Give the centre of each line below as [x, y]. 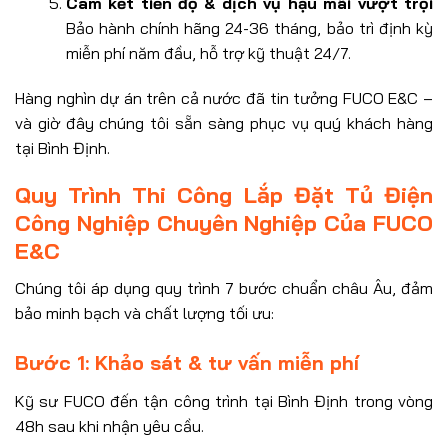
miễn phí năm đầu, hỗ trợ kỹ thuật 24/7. [208, 52]
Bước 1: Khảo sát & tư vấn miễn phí [187, 363]
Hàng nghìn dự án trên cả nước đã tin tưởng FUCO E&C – [224, 97]
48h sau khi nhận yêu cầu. [109, 426]
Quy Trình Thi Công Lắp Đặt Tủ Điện [224, 195]
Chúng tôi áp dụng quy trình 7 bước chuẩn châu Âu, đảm [224, 288]
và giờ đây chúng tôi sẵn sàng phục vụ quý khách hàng [224, 122]
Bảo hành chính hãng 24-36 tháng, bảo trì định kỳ [249, 27]
